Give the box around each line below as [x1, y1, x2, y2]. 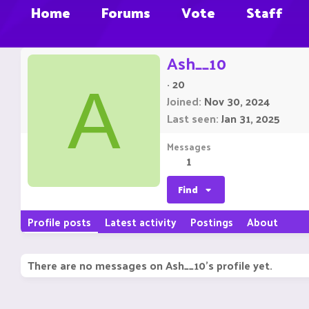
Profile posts [28, 212, 91, 232]
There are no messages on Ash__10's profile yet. [28, 255, 272, 276]
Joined [167, 91, 199, 112]
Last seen [167, 108, 216, 129]
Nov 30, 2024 [204, 91, 270, 112]
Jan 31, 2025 [221, 108, 280, 129]
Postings [190, 212, 233, 232]
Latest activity [105, 212, 177, 232]
